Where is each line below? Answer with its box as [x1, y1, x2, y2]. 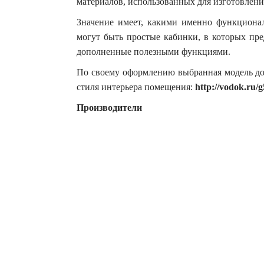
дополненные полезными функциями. [77, 46, 230, 57]
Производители [77, 102, 142, 113]
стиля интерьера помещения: [77, 81, 195, 92]
